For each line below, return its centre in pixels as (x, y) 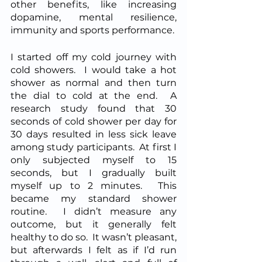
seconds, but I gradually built (94, 173)
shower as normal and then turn (94, 82)
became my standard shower (94, 198)
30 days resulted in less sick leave (94, 134)
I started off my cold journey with (94, 57)
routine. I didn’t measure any (94, 211)
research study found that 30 (94, 108)
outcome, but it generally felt (94, 224)
